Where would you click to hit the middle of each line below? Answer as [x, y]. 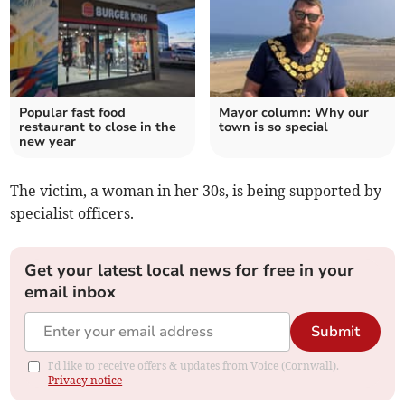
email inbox [71, 292]
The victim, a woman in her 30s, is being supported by [196, 191]
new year [48, 142]
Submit [335, 332]
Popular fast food [73, 113]
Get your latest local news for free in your [190, 271]
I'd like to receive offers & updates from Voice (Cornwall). [194, 366]
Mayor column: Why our [294, 113]
